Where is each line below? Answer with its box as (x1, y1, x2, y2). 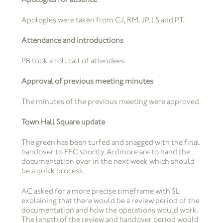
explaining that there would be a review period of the (21, 196, 200, 206)
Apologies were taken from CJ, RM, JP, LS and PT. (21, 15, 184, 25)
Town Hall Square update (21, 117, 105, 127)
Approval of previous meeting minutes (21, 76, 153, 86)
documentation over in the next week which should (21, 156, 195, 166)
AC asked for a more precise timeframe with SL (21, 186, 180, 196)
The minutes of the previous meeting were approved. (21, 97, 201, 107)
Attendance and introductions (21, 35, 123, 45)
